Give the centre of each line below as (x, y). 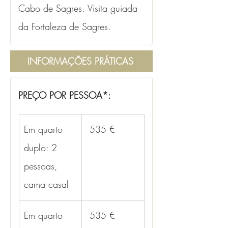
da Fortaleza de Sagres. (65, 26)
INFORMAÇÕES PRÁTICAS (80, 61)
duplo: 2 (42, 148)
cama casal (46, 184)
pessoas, (42, 166)
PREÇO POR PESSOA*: (65, 95)
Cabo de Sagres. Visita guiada (79, 8)
